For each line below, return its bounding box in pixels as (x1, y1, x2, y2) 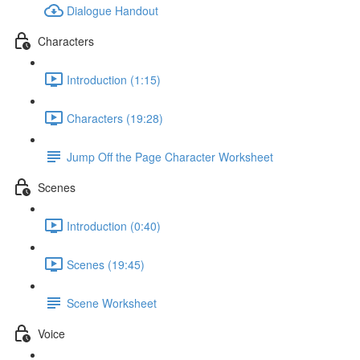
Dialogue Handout (67, 2, 158, 18)
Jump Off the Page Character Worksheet (67, 148, 273, 165)
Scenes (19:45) (67, 256, 145, 272)
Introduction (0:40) (67, 217, 161, 234)
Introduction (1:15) (67, 71, 161, 88)
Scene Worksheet (67, 294, 157, 311)
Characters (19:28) (67, 109, 163, 126)
